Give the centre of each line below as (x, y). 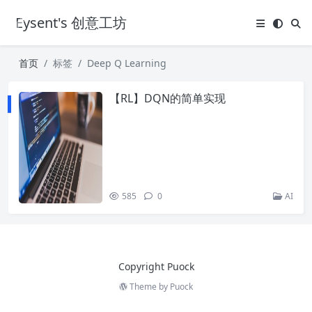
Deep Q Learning (127, 63)
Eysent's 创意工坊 (71, 23)
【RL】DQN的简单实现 (167, 98)
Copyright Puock (156, 266)
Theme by (149, 287)
